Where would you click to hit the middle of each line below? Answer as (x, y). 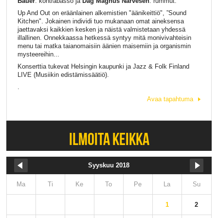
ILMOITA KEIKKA (109, 139)
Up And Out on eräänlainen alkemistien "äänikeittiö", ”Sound (102, 13)
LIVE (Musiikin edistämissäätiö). (63, 74)
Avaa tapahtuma (170, 99)
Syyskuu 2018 (109, 165)
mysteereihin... (38, 54)
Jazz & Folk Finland (160, 66)
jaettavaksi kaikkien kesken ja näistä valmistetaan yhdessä (101, 29)
